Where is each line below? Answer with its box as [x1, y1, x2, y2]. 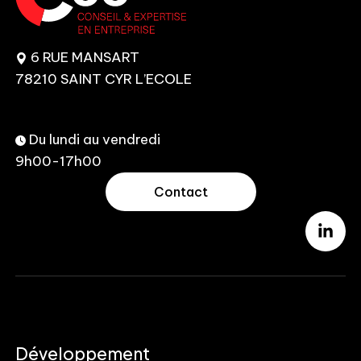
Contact [153, 184, 208, 201]
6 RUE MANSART [27, 48, 140, 67]
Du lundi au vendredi [26, 131, 161, 149]
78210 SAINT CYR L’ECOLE [15, 70, 193, 89]
